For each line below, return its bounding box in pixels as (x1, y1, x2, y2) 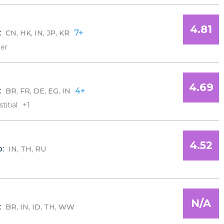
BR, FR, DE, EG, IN (5, 86, 70, 95)
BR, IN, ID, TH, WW (5, 202, 74, 211)
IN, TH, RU (8, 144, 46, 153)
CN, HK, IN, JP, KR (5, 28, 69, 37)
